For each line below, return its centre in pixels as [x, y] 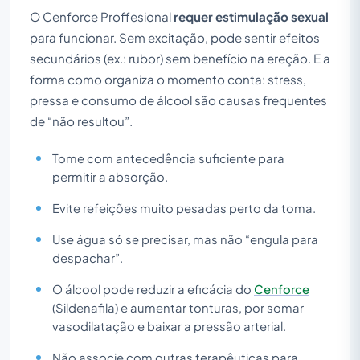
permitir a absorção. [110, 176]
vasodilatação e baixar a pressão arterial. [169, 326]
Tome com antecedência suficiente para [168, 158]
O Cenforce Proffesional [102, 16]
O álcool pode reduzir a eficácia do [153, 289]
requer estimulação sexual [251, 16]
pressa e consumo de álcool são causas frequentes [178, 100]
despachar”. [88, 258]
